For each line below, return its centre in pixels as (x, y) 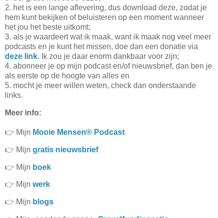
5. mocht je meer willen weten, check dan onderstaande (100, 86)
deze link (21, 56)
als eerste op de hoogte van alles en (67, 76)
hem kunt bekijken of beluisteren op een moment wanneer (104, 18)
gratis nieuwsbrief (65, 149)
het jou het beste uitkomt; (48, 27)
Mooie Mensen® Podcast (79, 132)
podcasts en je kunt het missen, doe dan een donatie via (101, 47)
